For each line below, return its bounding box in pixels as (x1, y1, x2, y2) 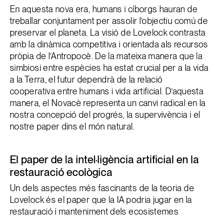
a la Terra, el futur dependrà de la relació (10, 74, 163, 85)
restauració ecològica (10, 166, 112, 178)
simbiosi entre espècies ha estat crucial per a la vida (10, 63, 209, 73)
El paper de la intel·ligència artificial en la (10, 153, 199, 166)
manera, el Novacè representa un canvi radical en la (10, 98, 206, 108)
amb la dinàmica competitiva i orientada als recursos (10, 39, 208, 49)
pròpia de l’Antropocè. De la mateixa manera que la (10, 51, 202, 61)
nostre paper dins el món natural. (10, 121, 134, 131)
